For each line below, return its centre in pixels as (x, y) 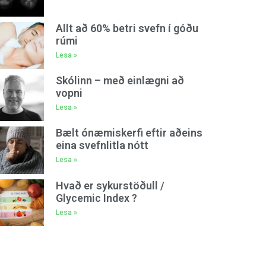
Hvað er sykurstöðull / (110, 185)
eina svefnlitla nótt (102, 145)
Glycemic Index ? (97, 198)
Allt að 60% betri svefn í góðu (127, 28)
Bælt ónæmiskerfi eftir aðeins (129, 133)
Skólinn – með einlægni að (120, 81)
